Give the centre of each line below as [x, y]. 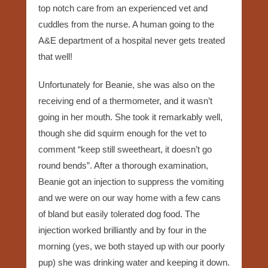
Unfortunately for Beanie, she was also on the [127, 84]
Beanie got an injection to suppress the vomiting [131, 181]
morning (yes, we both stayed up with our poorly [132, 246]
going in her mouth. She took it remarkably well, [130, 117]
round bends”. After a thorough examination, [123, 165]
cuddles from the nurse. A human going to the [126, 24]
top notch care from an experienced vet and [123, 8]
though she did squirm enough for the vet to [122, 133]
